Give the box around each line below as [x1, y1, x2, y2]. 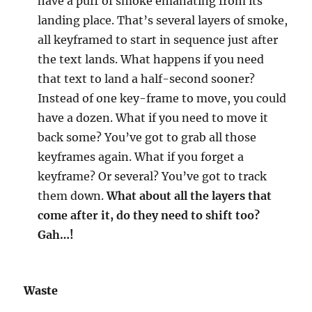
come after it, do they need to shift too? [38, 208, 260, 222]
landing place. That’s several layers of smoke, [38, 13, 288, 27]
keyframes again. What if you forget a [38, 150, 244, 164]
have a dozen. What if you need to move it [38, 111, 269, 125]
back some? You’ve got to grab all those [38, 130, 257, 144]
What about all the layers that [107, 189, 272, 203]
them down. [38, 189, 107, 203]
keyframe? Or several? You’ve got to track [38, 169, 267, 183]
